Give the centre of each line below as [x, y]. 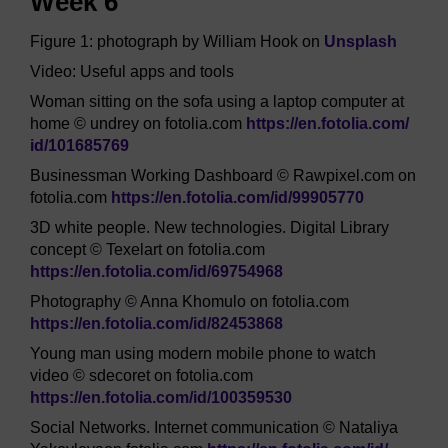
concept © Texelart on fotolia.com [147, 249]
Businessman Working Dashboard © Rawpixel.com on [223, 175]
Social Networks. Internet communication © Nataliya [214, 427]
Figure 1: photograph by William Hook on [177, 41]
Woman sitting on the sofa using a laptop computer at [217, 101]
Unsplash [360, 41]
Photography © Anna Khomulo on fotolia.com [189, 301]
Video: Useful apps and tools [132, 71]
